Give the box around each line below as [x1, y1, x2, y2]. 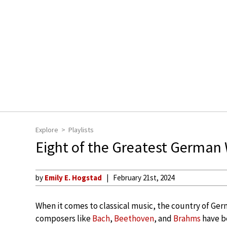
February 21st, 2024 [113, 173, 174, 182]
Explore [35, 125, 58, 134]
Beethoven [114, 213, 154, 224]
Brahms [173, 213, 201, 224]
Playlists [68, 125, 94, 134]
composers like [35, 213, 92, 224]
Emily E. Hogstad [45, 173, 102, 182]
